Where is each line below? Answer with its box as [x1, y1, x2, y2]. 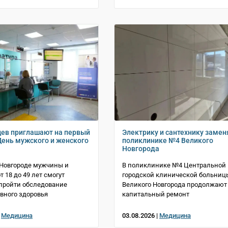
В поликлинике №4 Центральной [122, 161, 226, 169]
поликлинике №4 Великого [122, 136, 213, 145]
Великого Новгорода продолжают [122, 180, 227, 188]
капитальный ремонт [122, 190, 189, 198]
